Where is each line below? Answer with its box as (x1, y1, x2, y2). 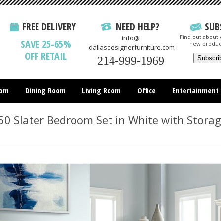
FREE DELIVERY (22, 20, 76, 33)
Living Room (81, 85, 121, 95)
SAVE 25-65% (20, 37, 71, 51)
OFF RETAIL (25, 49, 67, 63)
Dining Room (25, 85, 66, 95)
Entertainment (172, 85, 219, 95)
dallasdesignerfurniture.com (89, 43, 175, 52)
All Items (96, 106, 125, 116)
